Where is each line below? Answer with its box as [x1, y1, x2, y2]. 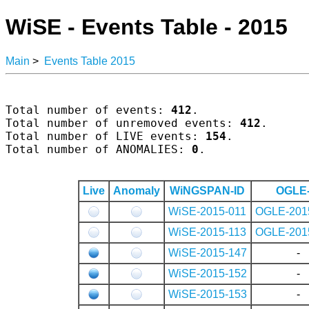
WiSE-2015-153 [168, 288, 247, 300]
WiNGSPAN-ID [170, 184, 245, 197]
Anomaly [112, 184, 160, 197]
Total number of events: [6, 103, 171, 117]
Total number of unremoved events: [6, 116, 240, 130]
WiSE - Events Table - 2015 [6, 14, 288, 40]
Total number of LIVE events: [6, 129, 206, 143]
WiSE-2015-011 [168, 205, 246, 217]
